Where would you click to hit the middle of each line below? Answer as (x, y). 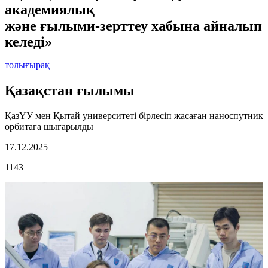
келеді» (28, 42)
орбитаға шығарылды (49, 126)
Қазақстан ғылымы (70, 90)
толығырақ (27, 65)
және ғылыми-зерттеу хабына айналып (133, 25)
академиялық (51, 9)
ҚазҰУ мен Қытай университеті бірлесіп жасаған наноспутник (134, 115)
